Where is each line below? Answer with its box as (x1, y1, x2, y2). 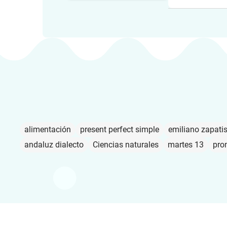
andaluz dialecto (24, 140, 84, 150)
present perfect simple (80, 125, 159, 135)
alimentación (24, 125, 71, 135)
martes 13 (168, 140, 204, 150)
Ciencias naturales (93, 140, 159, 150)
